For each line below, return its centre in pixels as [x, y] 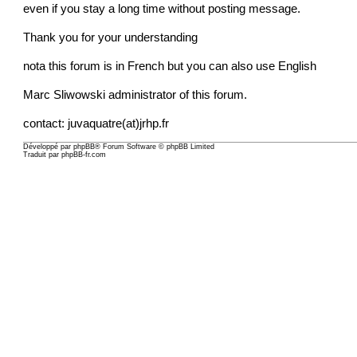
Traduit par [43, 155]
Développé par [49, 147]
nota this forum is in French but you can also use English [170, 66]
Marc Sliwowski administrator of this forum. [135, 94]
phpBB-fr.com [84, 155]
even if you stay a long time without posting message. [162, 8]
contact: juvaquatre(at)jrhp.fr [96, 123]
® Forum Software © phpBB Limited [155, 147]
